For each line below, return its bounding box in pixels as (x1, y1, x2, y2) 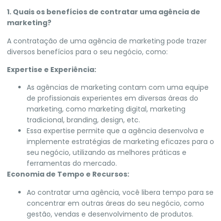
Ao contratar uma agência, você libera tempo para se (27, 187, 214, 197)
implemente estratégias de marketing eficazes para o (27, 137, 214, 147)
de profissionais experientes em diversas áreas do (27, 93, 198, 104)
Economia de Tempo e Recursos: (7, 169, 129, 180)
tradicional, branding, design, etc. (27, 115, 140, 125)
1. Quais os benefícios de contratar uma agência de (7, 7, 200, 17)
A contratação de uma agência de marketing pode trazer (7, 36, 207, 46)
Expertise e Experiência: (7, 65, 96, 75)
